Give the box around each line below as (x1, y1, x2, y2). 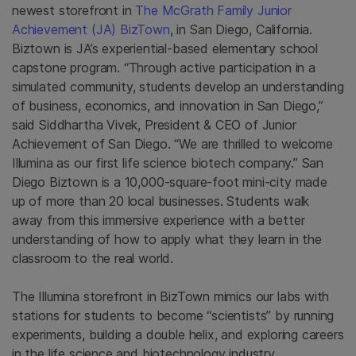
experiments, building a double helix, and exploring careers (12, 327, 344, 343)
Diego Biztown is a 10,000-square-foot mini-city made (12, 174, 327, 191)
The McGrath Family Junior (135, 2, 292, 19)
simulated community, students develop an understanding (12, 79, 344, 95)
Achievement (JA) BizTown (12, 21, 170, 38)
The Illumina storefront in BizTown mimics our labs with (12, 288, 330, 305)
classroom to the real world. (12, 250, 174, 267)
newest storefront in (12, 2, 136, 19)
